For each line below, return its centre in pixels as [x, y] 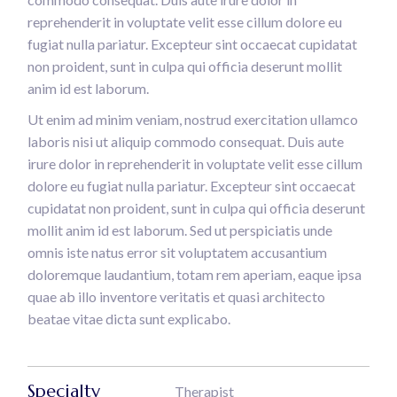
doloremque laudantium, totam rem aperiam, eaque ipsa [195, 275]
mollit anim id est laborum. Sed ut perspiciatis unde [180, 230]
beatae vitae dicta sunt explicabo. [129, 319]
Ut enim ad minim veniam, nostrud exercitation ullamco [193, 120]
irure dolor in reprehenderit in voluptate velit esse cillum [195, 164]
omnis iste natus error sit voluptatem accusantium [178, 253]
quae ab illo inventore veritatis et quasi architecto [177, 297]
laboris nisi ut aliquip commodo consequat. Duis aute [186, 142]
